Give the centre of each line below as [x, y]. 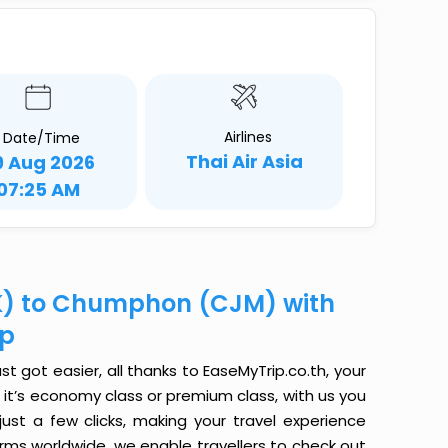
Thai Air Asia [244, 161]
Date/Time [41, 138]
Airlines [247, 137]
